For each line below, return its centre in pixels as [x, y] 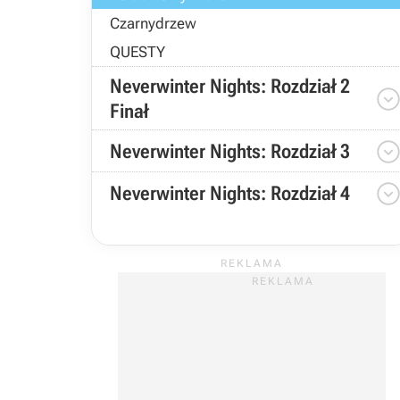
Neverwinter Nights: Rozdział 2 [230, 86]
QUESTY [137, 52]
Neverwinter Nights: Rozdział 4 [230, 193]
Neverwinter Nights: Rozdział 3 [230, 151]
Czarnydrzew [153, 23]
